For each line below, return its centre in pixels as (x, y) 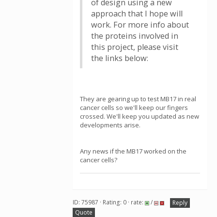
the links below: (120, 58)
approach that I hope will (137, 14)
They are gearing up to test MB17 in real (138, 99)
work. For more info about (140, 25)
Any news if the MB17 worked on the (133, 151)
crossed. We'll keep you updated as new (139, 116)
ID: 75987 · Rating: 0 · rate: (109, 202)
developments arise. (110, 125)
